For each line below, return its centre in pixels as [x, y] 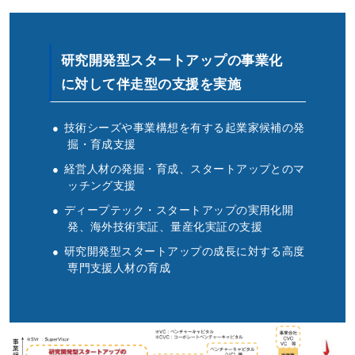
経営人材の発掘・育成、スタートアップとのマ [184, 168]
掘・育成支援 [102, 144]
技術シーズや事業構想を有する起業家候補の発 [184, 127]
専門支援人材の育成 [119, 268]
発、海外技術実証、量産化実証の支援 [165, 227]
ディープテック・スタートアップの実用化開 [179, 210]
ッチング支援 [102, 185]
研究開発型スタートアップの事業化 [172, 60]
